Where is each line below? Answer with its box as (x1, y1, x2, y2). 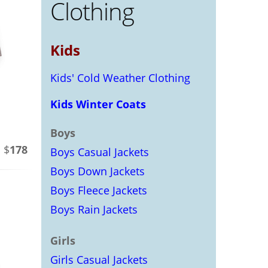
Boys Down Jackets (50, 164, 145, 178)
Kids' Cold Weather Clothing (50, 71, 190, 85)
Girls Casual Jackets (50, 252, 148, 267)
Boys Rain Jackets (50, 202, 138, 217)
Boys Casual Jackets (50, 145, 149, 159)
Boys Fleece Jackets (50, 183, 147, 197)
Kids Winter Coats (50, 97, 146, 111)
